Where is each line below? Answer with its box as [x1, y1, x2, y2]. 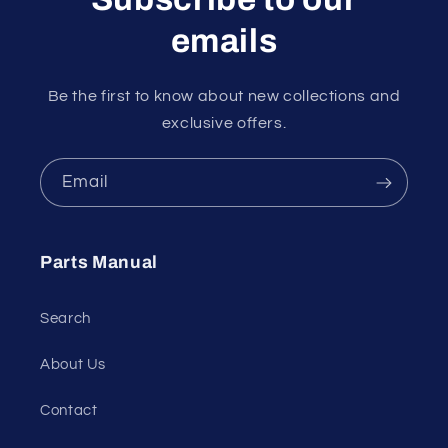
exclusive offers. [161, 115, 287, 132]
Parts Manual [40, 253, 158, 273]
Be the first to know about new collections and [47, 88, 401, 105]
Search [40, 310, 91, 326]
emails [170, 23, 278, 60]
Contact [40, 402, 98, 418]
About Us [40, 356, 107, 372]
